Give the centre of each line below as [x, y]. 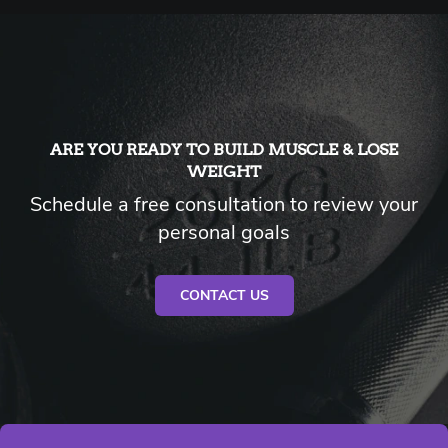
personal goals [224, 232]
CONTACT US [224, 295]
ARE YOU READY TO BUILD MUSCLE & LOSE [224, 149]
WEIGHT [224, 171]
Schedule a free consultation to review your [224, 204]
